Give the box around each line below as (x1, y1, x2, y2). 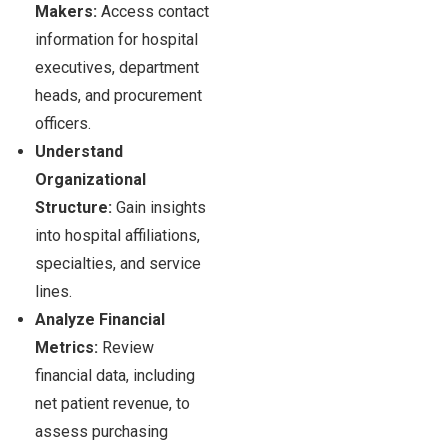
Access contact (97, 2, 209, 22)
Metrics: (35, 338, 98, 358)
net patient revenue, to (35, 394, 190, 414)
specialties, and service (35, 254, 201, 274)
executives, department (35, 58, 199, 78)
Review (98, 338, 154, 358)
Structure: (35, 198, 112, 218)
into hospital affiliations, (35, 226, 200, 246)
